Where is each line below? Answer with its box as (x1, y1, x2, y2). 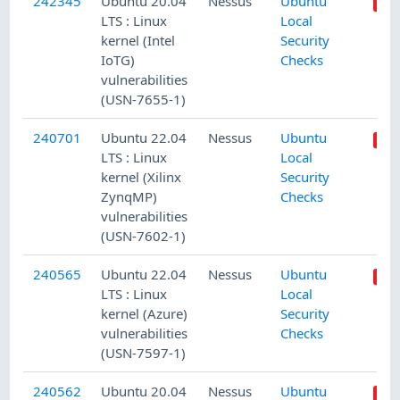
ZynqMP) (101, 187, 158, 205)
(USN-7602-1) (101, 226, 187, 245)
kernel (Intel (101, 30, 176, 49)
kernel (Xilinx (101, 167, 182, 186)
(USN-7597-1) (101, 343, 187, 362)
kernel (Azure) (101, 304, 188, 322)
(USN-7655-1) (101, 89, 187, 108)
